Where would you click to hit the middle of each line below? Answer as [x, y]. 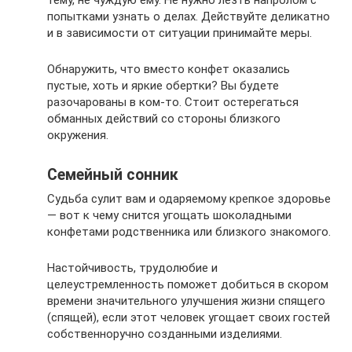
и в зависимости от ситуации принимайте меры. [180, 33]
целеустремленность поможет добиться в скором [188, 284]
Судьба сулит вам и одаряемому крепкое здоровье [189, 198]
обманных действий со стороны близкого [164, 118]
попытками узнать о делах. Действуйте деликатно [189, 16]
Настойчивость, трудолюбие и [132, 268]
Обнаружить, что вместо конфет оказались [169, 69]
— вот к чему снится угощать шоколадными [169, 215]
